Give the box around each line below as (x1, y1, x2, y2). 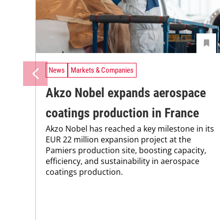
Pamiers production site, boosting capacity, (46, 144, 206, 156)
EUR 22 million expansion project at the (46, 134, 191, 145)
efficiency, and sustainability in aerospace (46, 155, 199, 166)
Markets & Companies (71, 65, 134, 75)
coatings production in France (46, 105, 199, 120)
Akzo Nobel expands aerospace (46, 85, 206, 100)
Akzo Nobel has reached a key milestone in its (46, 123, 214, 134)
